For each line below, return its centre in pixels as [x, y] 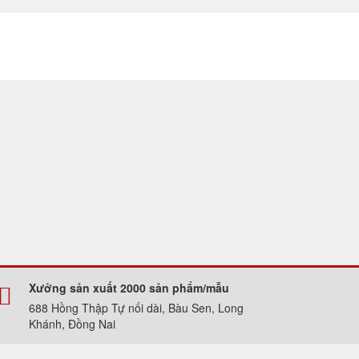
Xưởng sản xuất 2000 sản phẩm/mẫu [129, 287]
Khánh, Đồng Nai [72, 323]
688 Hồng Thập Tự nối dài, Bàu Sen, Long [136, 307]
